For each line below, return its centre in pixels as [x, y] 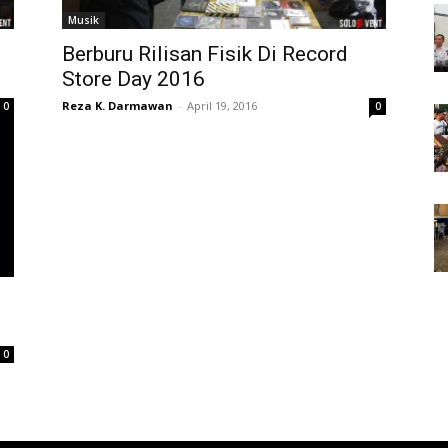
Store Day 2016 [133, 79]
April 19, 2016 [222, 105]
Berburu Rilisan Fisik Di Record [205, 54]
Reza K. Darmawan [117, 105]
